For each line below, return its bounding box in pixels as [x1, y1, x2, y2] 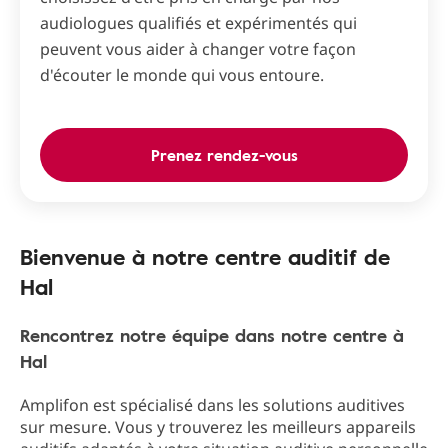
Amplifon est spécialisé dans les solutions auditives [20, 394, 405, 417]
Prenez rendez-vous [150, 143, 298, 168]
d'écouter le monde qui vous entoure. [40, 64, 324, 87]
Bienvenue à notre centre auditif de [20, 240, 390, 274]
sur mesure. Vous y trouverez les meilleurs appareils [20, 416, 416, 439]
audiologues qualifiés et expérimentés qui [40, 12, 357, 35]
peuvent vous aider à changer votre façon [40, 38, 356, 61]
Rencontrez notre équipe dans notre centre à [20, 322, 404, 349]
